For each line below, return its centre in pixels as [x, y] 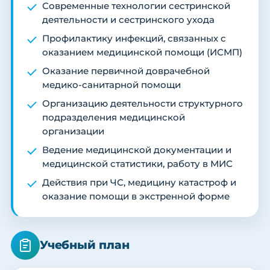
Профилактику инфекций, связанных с [134, 39]
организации [73, 132]
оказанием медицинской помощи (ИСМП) [142, 53]
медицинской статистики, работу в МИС [137, 164]
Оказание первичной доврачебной [126, 71]
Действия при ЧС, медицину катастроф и [139, 183]
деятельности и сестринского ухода [128, 20]
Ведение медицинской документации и [137, 150]
